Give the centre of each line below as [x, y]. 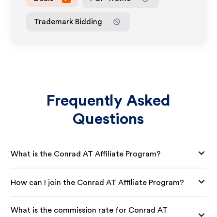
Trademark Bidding [68, 22]
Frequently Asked [108, 101]
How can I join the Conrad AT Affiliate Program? [98, 182]
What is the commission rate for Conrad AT [89, 210]
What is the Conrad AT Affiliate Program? [86, 154]
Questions [108, 119]
